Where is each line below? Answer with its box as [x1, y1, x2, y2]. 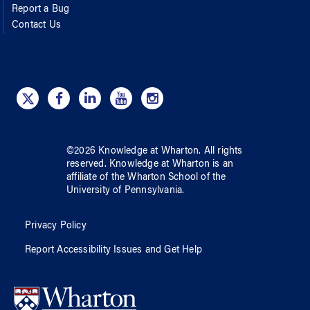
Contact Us [12, 20, 61, 30]
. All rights [199, 146, 243, 156]
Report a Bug [12, 4, 70, 15]
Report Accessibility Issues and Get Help [25, 245, 202, 255]
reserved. [66, 159, 110, 170]
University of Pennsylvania [66, 185, 183, 196]
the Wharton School [111, 172, 199, 183]
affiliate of [66, 172, 111, 183]
